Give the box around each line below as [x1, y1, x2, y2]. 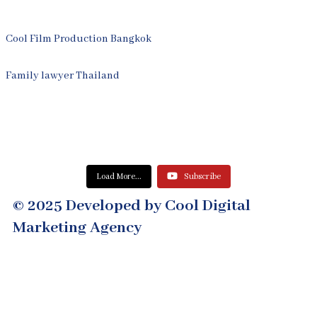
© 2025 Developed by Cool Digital [13, 196, 250, 216]
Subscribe [184, 171, 221, 182]
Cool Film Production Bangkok [6, 33, 151, 45]
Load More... [96, 171, 142, 182]
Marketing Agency [13, 218, 142, 238]
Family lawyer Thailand [6, 69, 120, 82]
